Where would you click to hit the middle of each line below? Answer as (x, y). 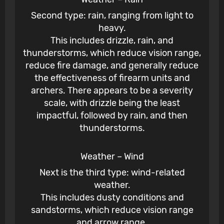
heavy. (112, 28)
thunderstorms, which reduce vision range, (112, 53)
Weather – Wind (112, 157)
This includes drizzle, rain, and (112, 41)
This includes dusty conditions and (112, 198)
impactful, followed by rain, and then (112, 116)
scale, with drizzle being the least (112, 103)
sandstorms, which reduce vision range (112, 210)
